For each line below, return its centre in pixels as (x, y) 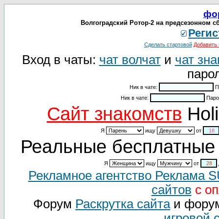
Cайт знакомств (114, 114)
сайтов (171, 190)
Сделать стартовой (168, 44)
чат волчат (130, 60)
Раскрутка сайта (123, 204)
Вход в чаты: (60, 60)
